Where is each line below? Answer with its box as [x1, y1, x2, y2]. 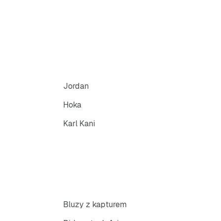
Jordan [63, 80, 89, 91]
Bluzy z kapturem [63, 199, 127, 210]
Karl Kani [63, 118, 95, 129]
